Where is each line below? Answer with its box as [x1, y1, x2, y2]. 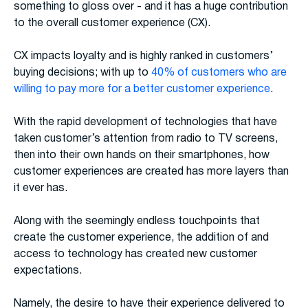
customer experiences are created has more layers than [14, 167, 289, 177]
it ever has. [14, 184, 67, 194]
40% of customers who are [151, 68, 287, 78]
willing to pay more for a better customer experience [14, 85, 270, 95]
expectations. [14, 266, 82, 276]
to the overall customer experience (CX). [14, 19, 210, 29]
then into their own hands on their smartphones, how [14, 151, 269, 161]
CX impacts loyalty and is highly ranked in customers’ [14, 52, 273, 62]
